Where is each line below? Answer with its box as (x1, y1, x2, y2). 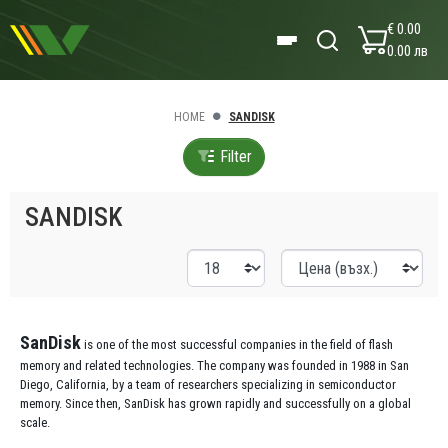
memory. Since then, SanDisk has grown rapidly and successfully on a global (20, 396, 411, 411)
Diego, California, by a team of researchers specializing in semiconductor (20, 377, 396, 392)
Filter (216, 147, 252, 166)
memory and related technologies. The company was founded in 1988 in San (20, 358, 409, 373)
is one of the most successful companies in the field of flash (81, 337, 393, 352)
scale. (20, 415, 50, 430)
